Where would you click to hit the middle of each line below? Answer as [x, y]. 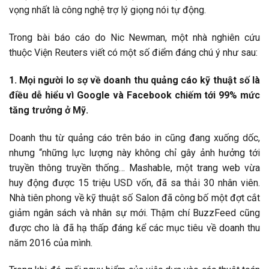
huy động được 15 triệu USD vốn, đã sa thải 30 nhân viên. [134, 183]
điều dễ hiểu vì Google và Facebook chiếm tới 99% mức [134, 95]
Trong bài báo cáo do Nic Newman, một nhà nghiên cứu [134, 38]
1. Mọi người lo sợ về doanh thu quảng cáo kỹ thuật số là [134, 80]
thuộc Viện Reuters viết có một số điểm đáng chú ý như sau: [133, 53]
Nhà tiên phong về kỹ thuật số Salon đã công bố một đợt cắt [134, 198]
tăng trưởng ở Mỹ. [49, 110]
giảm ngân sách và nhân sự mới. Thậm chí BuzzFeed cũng [134, 213]
